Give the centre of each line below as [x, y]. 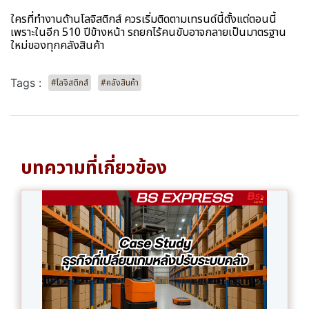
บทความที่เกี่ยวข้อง [94, 168]
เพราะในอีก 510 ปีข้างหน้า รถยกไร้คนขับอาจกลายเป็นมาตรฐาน [148, 33]
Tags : [26, 83]
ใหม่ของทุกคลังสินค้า [57, 46]
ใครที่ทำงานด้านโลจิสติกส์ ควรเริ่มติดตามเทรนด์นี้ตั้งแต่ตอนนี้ [143, 20]
